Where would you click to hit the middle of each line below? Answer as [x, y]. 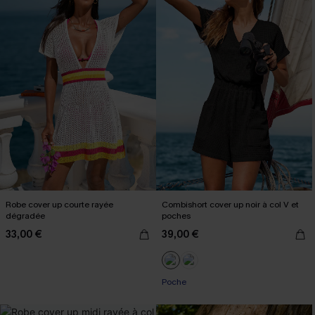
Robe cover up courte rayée [59, 205]
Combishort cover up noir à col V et [230, 205]
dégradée [25, 216]
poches [176, 216]
